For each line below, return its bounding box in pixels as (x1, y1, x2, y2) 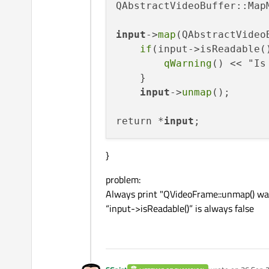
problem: (106, 172, 141, 187)
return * (116, 115, 164, 127)
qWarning (164, 58, 212, 70)
